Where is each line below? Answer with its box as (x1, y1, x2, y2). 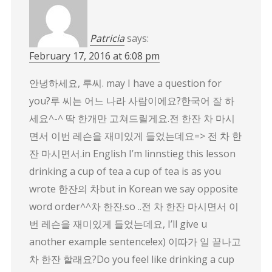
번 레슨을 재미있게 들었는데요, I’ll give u (29, 217, 207, 231)
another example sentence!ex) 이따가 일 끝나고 (29, 234, 241, 248)
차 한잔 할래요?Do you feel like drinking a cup (29, 252, 234, 266)
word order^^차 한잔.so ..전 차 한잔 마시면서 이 (29, 199, 239, 213)
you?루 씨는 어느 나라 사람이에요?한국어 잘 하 (29, 93, 234, 107)
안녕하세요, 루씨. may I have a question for (29, 76, 222, 90)
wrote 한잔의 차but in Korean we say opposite (29, 182, 238, 195)
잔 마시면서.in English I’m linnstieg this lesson (29, 146, 236, 160)
